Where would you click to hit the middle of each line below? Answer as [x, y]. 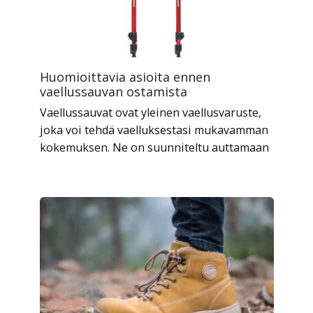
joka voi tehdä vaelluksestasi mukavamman [154, 130]
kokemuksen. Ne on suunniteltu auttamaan [154, 148]
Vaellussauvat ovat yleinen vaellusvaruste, [150, 113]
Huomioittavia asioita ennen [125, 77]
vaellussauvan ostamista [113, 92]
